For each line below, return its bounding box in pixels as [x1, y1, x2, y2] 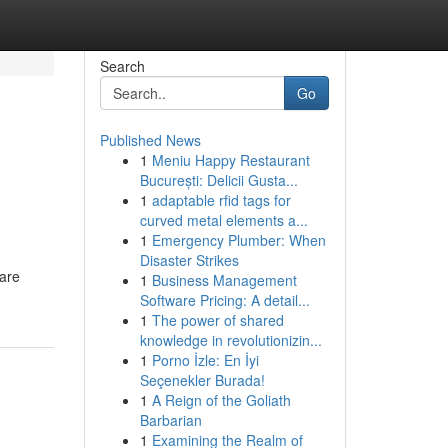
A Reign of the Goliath [151, 390, 291, 410]
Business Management [151, 270, 297, 290]
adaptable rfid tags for [151, 190, 291, 210]
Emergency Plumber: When [151, 230, 326, 250]
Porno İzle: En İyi [151, 350, 259, 370]
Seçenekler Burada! [139, 370, 265, 390]
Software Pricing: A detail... [139, 290, 310, 310]
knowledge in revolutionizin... [139, 330, 322, 350]
